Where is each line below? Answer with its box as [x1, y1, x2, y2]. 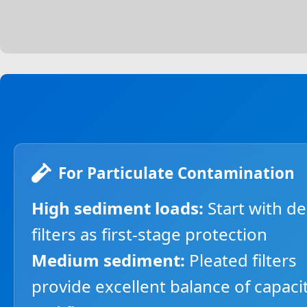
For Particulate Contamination [58, 162, 295, 184]
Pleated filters [185, 249, 297, 271]
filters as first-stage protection [32, 223, 267, 245]
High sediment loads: [32, 197, 204, 219]
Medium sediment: [32, 249, 185, 271]
